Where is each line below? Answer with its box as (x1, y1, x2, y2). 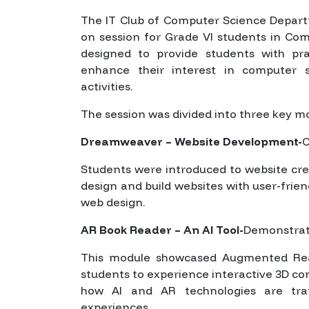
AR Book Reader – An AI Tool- (81, 222, 243, 237)
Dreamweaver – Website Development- (81, 134, 302, 148)
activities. (81, 79, 132, 93)
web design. (81, 195, 145, 209)
